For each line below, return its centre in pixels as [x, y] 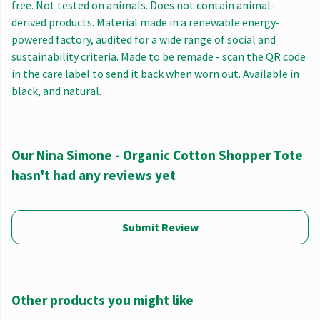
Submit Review [160, 227]
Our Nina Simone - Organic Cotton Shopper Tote [157, 155]
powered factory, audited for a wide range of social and [144, 40]
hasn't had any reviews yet [94, 175]
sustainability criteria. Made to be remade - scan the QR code [159, 57]
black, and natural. [56, 91]
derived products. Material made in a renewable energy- [146, 22]
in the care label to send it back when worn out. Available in [155, 74]
